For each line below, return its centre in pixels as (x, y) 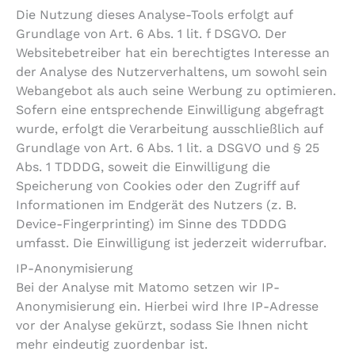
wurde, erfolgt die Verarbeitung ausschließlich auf (169, 129)
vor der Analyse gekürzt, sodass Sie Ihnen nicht (162, 326)
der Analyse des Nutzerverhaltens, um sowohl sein (172, 72)
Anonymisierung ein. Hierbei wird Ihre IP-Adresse (167, 307)
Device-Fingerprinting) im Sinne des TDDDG (151, 224)
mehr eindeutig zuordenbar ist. (112, 345)
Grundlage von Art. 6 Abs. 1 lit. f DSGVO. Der (151, 34)
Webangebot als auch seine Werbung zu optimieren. (176, 91)
